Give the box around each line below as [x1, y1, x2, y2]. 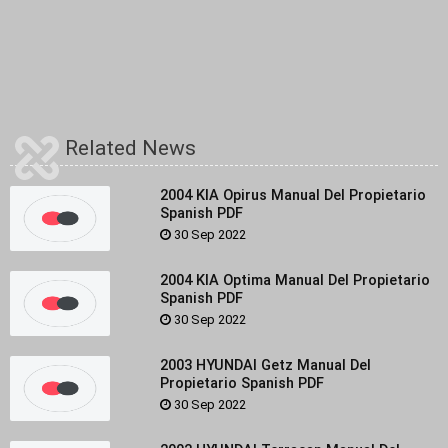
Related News [65, 135, 196, 160]
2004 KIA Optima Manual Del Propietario [159, 270, 430, 289]
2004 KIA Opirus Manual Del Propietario [159, 185, 426, 204]
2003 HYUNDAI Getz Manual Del [159, 355, 371, 374]
